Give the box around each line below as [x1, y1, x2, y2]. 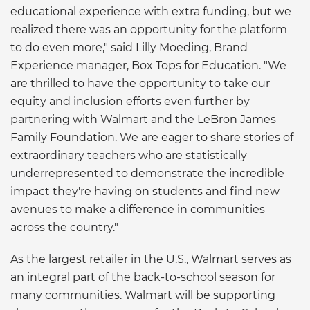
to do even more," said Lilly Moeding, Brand [10, 40, 248, 54]
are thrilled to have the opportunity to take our [10, 76, 270, 90]
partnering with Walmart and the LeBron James [10, 112, 276, 126]
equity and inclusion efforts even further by [10, 94, 250, 108]
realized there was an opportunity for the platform [10, 22, 287, 36]
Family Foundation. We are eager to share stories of [10, 130, 293, 144]
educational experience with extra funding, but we [10, 4, 291, 18]
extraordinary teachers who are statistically [10, 148, 247, 162]
